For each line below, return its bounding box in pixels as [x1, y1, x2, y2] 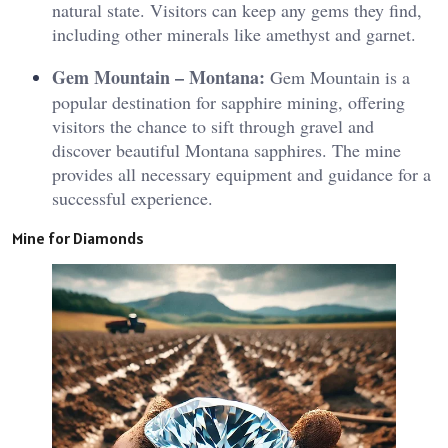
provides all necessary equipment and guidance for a [52, 161, 431, 186]
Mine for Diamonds [12, 227, 144, 248]
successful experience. [52, 185, 213, 210]
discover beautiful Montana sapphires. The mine [52, 137, 401, 162]
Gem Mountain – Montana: [52, 63, 265, 90]
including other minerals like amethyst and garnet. [52, 21, 416, 46]
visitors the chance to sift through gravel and [52, 113, 374, 138]
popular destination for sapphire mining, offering [52, 89, 405, 114]
